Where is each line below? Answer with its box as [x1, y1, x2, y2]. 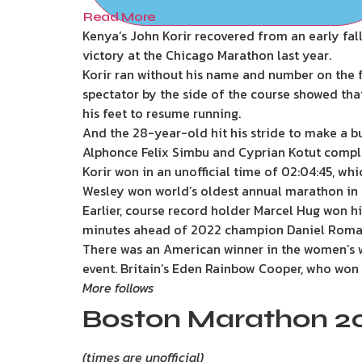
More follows [82, 278, 154, 297]
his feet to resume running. [82, 103, 241, 123]
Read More [83, 9, 157, 24]
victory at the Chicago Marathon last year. [82, 45, 331, 65]
